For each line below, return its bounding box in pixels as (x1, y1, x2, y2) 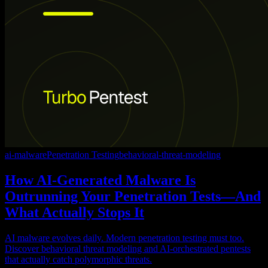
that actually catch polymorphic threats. (5, 254, 152, 265)
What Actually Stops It (5, 205, 144, 221)
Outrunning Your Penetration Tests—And (5, 188, 261, 205)
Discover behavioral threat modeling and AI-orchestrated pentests (5, 243, 251, 254)
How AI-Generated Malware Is (5, 172, 196, 188)
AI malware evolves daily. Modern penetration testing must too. (5, 233, 244, 243)
